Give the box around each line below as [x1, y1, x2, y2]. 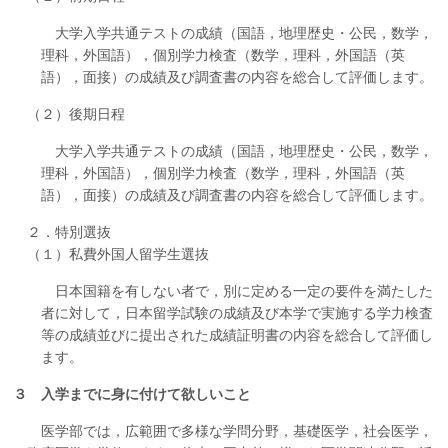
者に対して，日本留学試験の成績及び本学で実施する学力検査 [41, 305, 434, 322]
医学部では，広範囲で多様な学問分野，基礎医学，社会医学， [27, 423, 434, 440]
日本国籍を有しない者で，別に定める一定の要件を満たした [41, 283, 434, 300]
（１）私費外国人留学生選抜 [13, 246, 210, 263]
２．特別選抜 [13, 224, 112, 241]
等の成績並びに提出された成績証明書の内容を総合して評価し [41, 327, 434, 344]
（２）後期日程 [13, 106, 126, 123]
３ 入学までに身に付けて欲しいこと [13, 386, 252, 403]
